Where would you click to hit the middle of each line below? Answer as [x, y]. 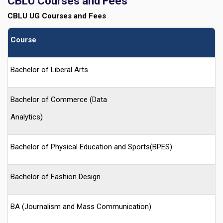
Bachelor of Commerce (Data [59, 99]
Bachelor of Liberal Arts [49, 69]
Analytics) [27, 117]
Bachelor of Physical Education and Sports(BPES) [91, 147]
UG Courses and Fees [68, 16]
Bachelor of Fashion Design [56, 176]
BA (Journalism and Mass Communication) [81, 206]
